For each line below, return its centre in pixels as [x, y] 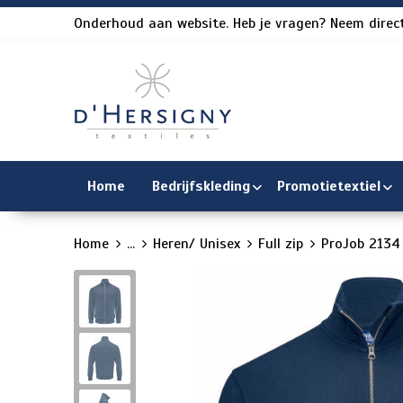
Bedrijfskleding [201, 186]
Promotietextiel [328, 186]
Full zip [280, 244]
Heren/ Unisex [196, 244]
